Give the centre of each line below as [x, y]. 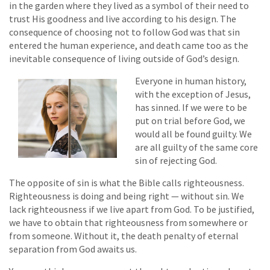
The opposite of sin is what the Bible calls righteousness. [127, 183]
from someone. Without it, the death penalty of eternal [124, 236]
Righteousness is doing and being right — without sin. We [127, 196]
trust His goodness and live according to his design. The [123, 19]
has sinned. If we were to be [191, 108]
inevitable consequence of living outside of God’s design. [124, 59]
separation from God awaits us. [73, 249]
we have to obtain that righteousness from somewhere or [128, 223]
